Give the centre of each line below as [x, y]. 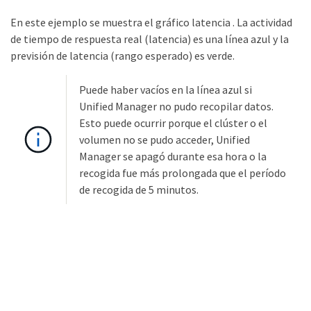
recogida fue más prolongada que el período [183, 173]
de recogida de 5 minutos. [139, 190]
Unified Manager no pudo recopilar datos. [176, 107]
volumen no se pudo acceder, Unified [165, 140]
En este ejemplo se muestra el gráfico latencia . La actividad [151, 23]
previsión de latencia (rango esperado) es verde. [123, 56]
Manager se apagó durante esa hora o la [173, 157]
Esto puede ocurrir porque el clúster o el [173, 123]
